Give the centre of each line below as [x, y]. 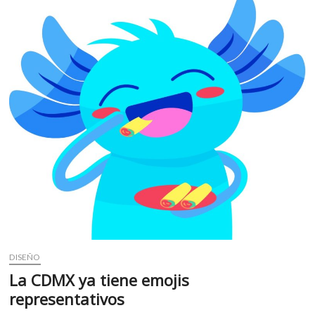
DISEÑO [25, 257]
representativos [67, 299]
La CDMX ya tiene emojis [99, 280]
